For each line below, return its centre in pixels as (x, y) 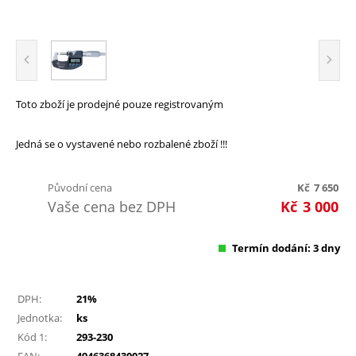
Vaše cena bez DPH (112, 206)
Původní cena (80, 187)
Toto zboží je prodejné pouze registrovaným (120, 104)
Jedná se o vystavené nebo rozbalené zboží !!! (122, 143)
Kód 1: (32, 337)
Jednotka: (40, 317)
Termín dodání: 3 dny (286, 248)
